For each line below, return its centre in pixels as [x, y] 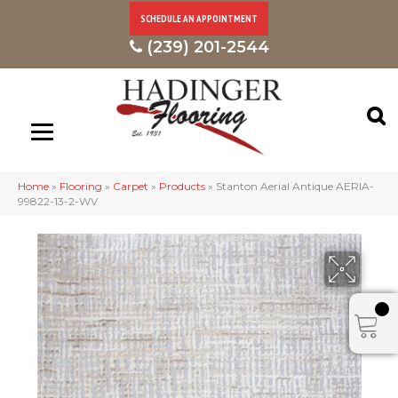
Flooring [81, 186]
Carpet [131, 186]
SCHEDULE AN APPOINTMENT [199, 19]
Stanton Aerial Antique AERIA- [295, 186]
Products [182, 186]
